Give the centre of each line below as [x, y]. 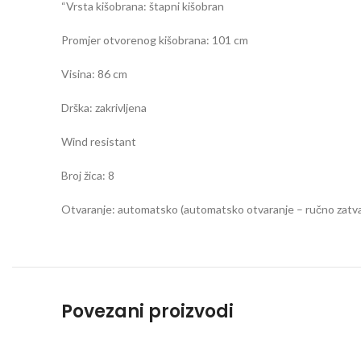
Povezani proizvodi [147, 311]
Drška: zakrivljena [104, 108]
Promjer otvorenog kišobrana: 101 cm [155, 40]
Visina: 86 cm [94, 74]
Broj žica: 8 [88, 175]
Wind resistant [99, 141]
